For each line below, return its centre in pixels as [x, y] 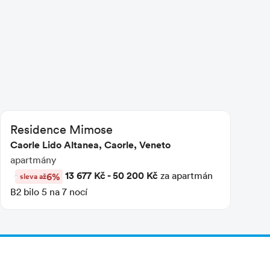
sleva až [33, 176]
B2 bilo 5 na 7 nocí [49, 191]
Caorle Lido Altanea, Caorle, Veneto [90, 144]
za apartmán [185, 175]
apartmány [33, 159]
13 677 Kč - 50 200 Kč [111, 175]
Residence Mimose [61, 129]
